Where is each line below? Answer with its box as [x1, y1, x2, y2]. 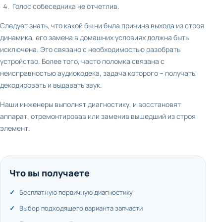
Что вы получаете [9, 167, 90, 179]
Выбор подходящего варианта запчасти [19, 204, 143, 213]
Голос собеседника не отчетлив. [12, 1, 119, 11]
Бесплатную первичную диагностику [19, 188, 133, 197]
